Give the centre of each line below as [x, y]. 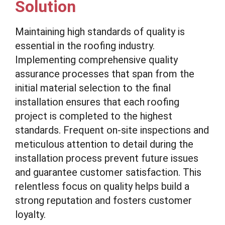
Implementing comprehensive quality [96, 60]
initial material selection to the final [93, 88]
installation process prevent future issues [107, 158]
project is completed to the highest [94, 116]
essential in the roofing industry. [85, 46]
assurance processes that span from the [105, 74]
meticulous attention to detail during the [104, 144]
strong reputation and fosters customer [103, 200]
